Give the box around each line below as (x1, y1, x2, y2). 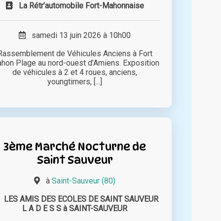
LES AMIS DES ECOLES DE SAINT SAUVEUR (4, 194, 159, 204)
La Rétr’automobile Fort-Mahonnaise (18, 1, 144, 11)
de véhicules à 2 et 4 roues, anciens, (12, 68, 138, 77)
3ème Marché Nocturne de (3, 140, 147, 153)
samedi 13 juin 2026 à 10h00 (26, 31, 131, 40)
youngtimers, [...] (47, 77, 103, 87)
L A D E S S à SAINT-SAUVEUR (22, 204, 128, 214)
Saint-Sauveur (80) (52, 176, 116, 186)
